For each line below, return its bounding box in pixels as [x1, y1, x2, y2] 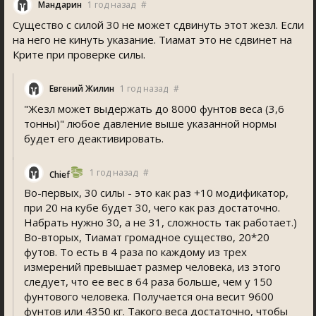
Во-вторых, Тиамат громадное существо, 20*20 [24, 230, 269, 244]
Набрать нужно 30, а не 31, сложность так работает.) [24, 215, 297, 229]
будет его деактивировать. [24, 131, 164, 145]
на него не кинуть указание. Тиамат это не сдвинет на [13, 32, 292, 47]
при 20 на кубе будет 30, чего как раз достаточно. [24, 200, 280, 214]
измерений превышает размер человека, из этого [24, 260, 281, 274]
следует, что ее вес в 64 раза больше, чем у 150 [24, 274, 272, 288]
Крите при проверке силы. [13, 47, 145, 61]
